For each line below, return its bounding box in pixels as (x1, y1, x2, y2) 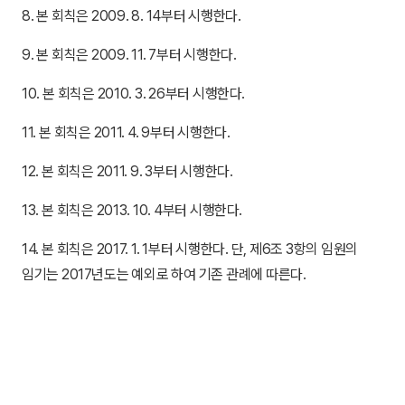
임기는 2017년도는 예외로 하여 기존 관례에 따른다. (22, 266, 306, 283)
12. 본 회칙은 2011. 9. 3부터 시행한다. (22, 163, 233, 180)
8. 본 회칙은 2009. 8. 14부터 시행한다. (22, 7, 241, 24)
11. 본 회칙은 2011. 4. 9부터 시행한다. (22, 124, 231, 141)
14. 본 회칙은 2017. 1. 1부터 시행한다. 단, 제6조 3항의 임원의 (22, 240, 358, 258)
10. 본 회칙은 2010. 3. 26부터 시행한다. (22, 85, 245, 102)
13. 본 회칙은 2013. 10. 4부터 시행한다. (22, 202, 242, 219)
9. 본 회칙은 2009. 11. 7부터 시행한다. (22, 46, 237, 63)
